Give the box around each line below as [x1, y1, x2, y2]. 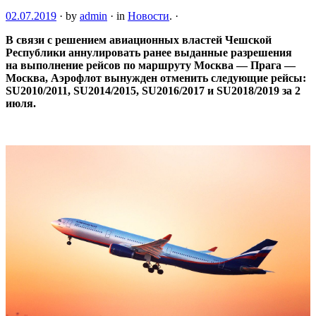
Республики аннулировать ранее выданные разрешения [6, 46, 292, 59]
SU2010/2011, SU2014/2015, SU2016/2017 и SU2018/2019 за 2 [6, 84, 300, 97]
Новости [128, 9, 169, 22]
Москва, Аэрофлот [6, 71, 104, 84]
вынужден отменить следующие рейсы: [104, 71, 306, 84]
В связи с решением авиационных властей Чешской [6, 33, 272, 46]
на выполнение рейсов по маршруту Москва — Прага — [6, 59, 296, 71]
